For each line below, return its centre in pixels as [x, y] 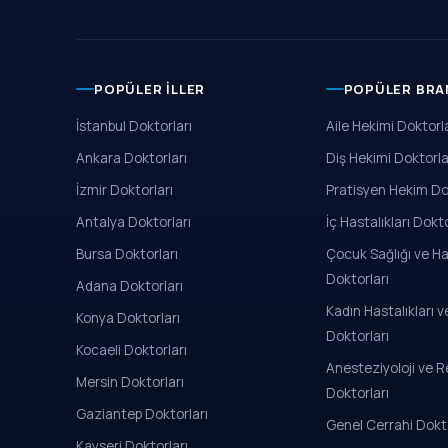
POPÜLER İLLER [150, 89]
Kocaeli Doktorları [131, 350]
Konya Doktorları [128, 318]
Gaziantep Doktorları [142, 414]
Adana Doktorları [129, 286]
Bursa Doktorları [127, 254]
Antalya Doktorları [133, 222]
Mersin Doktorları [130, 382]
